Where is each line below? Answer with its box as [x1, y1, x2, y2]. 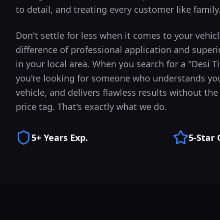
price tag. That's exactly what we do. [16, 101, 167, 112]
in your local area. [16, 58, 90, 70]
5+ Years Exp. [31, 132, 88, 143]
